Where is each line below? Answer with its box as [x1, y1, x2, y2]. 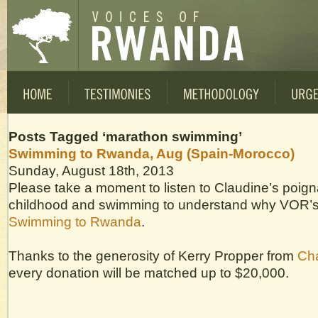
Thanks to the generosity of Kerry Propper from [9, 248, 297, 263]
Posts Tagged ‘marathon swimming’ [9, 128, 242, 144]
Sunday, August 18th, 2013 [9, 163, 174, 178]
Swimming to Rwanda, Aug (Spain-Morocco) [9, 146, 295, 161]
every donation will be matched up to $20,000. [9, 265, 289, 280]
